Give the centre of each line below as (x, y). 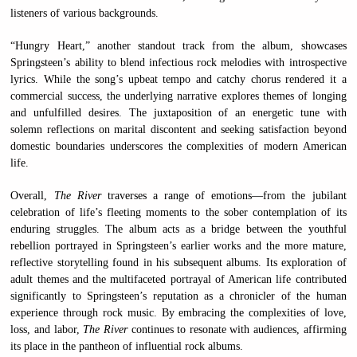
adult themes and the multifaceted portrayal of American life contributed (178, 280)
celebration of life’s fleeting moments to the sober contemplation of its (178, 213)
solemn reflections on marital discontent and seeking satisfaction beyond (178, 130)
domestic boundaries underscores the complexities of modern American (178, 147)
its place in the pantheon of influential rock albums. (127, 347)
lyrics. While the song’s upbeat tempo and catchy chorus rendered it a (178, 80)
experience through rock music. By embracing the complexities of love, (178, 313)
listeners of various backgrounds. (85, 14)
